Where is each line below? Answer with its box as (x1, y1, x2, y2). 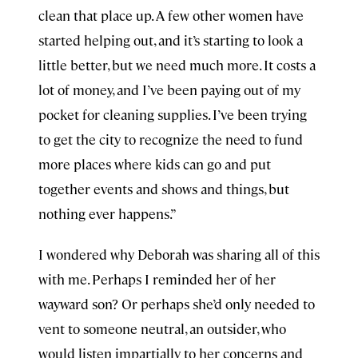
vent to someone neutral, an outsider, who (38, 320, 286, 337)
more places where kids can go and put (38, 155, 271, 173)
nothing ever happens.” (38, 205, 177, 222)
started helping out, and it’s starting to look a (38, 31, 303, 49)
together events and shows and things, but (38, 180, 289, 197)
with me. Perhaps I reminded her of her (38, 270, 276, 288)
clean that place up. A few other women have (38, 6, 304, 24)
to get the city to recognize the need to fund (38, 130, 303, 148)
